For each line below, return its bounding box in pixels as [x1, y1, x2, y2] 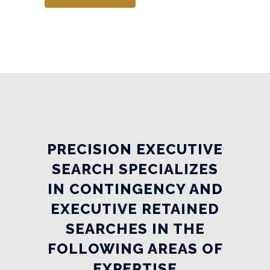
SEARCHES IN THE [65, 219, 205, 237]
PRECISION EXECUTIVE [47, 140, 223, 158]
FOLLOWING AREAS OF [47, 239, 223, 257]
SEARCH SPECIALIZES [52, 160, 218, 178]
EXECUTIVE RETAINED [51, 199, 219, 218]
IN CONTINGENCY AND [47, 180, 223, 198]
